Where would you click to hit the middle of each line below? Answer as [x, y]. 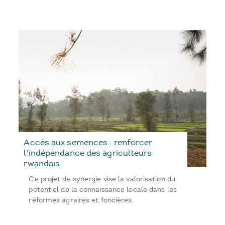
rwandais [42, 163]
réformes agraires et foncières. [81, 200]
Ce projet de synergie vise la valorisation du [102, 179]
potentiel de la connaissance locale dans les [103, 190]
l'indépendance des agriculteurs [88, 153]
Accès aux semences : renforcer [88, 142]
